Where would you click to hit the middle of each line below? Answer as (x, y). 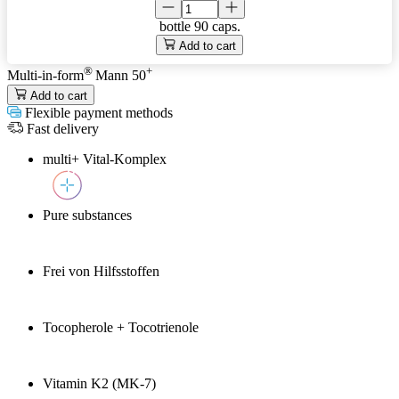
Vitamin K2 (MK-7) (99, 383)
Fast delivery (61, 128)
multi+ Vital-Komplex (105, 159)
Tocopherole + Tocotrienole (121, 327)
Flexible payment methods (97, 112)
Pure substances (87, 215)
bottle (176, 27)
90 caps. (217, 27)
